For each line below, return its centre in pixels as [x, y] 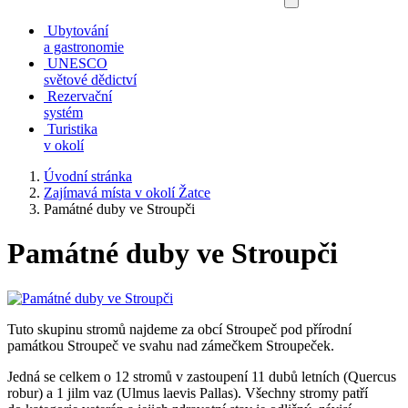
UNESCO [77, 63]
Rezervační [80, 96]
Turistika [72, 129]
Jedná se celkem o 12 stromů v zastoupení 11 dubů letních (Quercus [202, 376]
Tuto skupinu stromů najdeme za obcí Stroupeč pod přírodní [179, 329]
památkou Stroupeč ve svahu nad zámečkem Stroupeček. [171, 345]
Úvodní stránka [88, 176]
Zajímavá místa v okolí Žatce [127, 193]
